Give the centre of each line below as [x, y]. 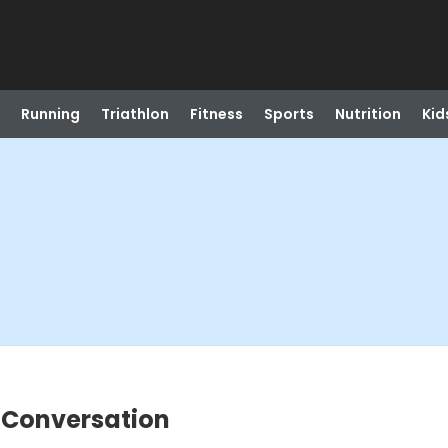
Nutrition [367, 114]
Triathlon [134, 114]
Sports [288, 114]
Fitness [216, 114]
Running [50, 114]
